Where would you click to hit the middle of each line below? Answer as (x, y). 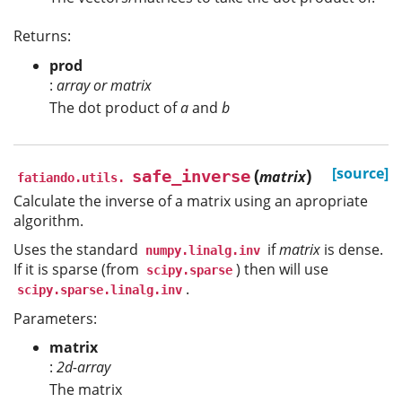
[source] (360, 173)
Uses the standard (78, 250)
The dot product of (115, 107)
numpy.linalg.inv (203, 251)
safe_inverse (191, 176)
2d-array (83, 367)
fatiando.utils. (71, 177)
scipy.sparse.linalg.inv (100, 290)
